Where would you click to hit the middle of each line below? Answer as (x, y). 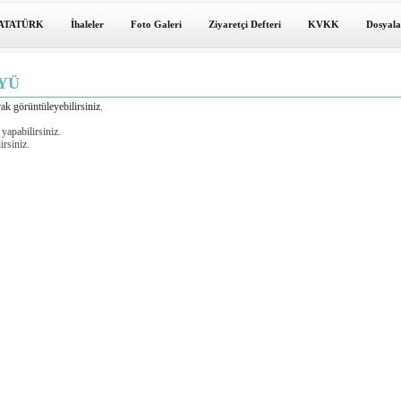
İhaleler (87, 24)
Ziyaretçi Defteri (244, 24)
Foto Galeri (156, 24)
